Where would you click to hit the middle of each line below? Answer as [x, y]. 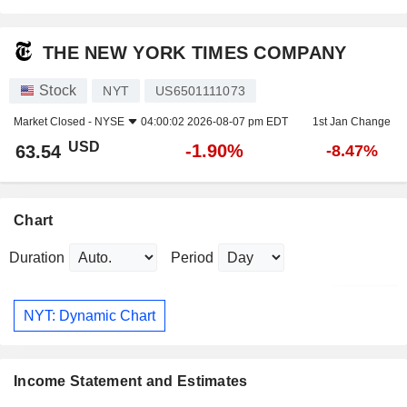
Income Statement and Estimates [131, 382]
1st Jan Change [352, 122]
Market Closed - [54, 122]
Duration [37, 258]
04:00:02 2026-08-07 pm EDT [214, 122]
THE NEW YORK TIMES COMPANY [195, 52]
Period [192, 258]
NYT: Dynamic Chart [89, 315]
